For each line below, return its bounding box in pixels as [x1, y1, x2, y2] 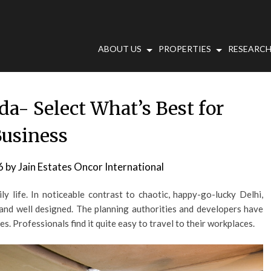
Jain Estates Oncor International [18, 160, 164, 173]
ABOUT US [98, 44, 142, 54]
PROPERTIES [158, 44, 211, 54]
